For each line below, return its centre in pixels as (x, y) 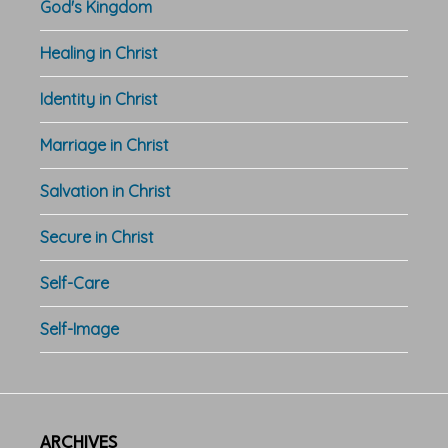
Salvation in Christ (105, 190)
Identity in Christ (99, 98)
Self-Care (74, 282)
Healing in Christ (99, 52)
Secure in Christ (97, 236)
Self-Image (79, 328)
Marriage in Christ (104, 144)
